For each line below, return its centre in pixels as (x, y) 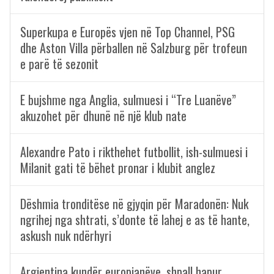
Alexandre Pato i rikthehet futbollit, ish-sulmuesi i (134, 152)
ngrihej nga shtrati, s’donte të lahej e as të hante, (135, 220)
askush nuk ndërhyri (66, 235)
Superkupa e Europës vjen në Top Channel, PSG (128, 32)
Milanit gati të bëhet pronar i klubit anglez (118, 168)
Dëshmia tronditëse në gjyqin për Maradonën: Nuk (134, 204)
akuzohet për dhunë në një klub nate (103, 116)
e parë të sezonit (59, 64)
